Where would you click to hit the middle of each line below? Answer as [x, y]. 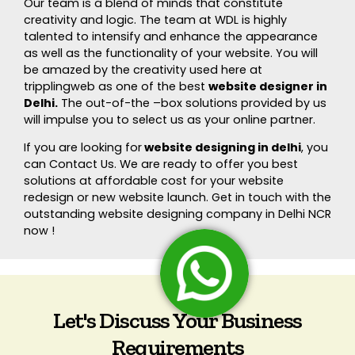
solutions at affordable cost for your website [154, 181]
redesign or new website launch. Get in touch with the [177, 198]
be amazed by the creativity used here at [143, 70]
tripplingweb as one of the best [116, 87]
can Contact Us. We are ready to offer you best [161, 164]
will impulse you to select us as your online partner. [170, 120]
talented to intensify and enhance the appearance [171, 37]
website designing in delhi [221, 148]
